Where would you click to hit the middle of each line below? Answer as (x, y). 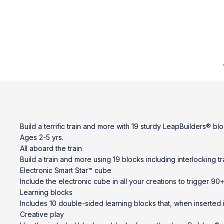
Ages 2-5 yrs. (42, 137)
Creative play (42, 214)
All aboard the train (51, 148)
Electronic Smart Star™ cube (66, 170)
